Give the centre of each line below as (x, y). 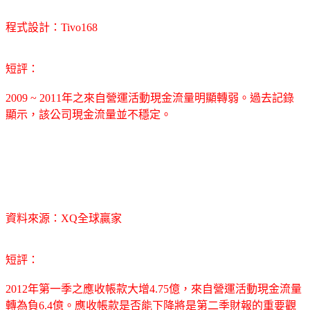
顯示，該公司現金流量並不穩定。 (89, 114)
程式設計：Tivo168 (52, 27)
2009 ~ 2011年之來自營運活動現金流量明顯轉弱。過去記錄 (150, 98)
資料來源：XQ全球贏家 (64, 218)
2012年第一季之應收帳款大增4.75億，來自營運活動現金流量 (154, 289)
